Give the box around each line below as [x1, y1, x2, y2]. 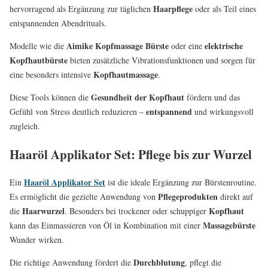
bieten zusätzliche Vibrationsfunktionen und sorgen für [68, 54, 255, 66]
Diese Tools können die [10, 91, 91, 103]
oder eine [169, 39, 205, 51]
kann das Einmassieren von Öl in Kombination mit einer [10, 220, 203, 232]
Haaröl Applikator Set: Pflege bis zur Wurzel [10, 145, 252, 164]
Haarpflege [153, 2, 193, 15]
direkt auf [218, 191, 253, 203]
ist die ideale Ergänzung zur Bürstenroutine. [105, 176, 257, 188]
